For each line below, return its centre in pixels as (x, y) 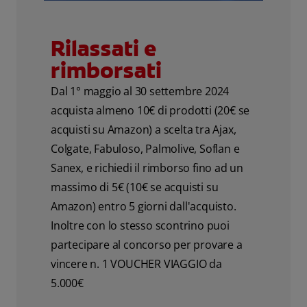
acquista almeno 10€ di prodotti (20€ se (150, 110)
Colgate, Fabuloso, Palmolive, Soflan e (145, 148)
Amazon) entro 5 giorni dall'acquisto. (144, 206)
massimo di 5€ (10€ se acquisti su (135, 187)
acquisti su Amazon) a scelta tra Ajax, (144, 129)
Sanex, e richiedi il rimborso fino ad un (147, 168)
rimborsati (106, 70)
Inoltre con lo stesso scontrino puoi (140, 225)
